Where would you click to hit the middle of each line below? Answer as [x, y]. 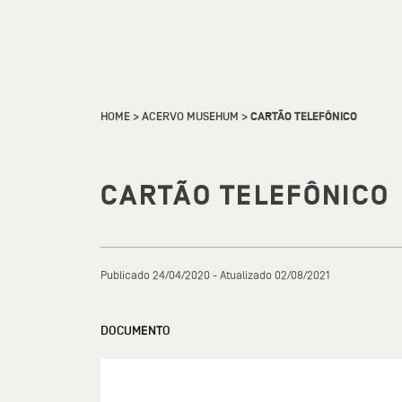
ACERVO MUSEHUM [190, 117]
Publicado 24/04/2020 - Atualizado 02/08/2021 [215, 275]
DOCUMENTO [135, 331]
